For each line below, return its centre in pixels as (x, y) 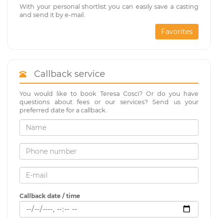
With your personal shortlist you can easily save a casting (109, 6)
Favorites (177, 31)
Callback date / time (50, 196)
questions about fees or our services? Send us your (109, 102)
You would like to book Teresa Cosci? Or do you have (109, 93)
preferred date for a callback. (63, 110)
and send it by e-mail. (52, 15)
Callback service (67, 74)
